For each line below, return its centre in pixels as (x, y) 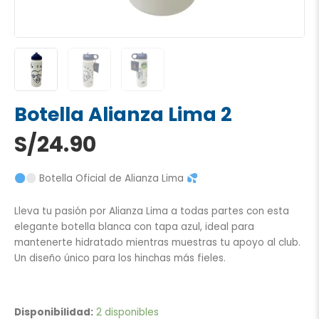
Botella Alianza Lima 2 (123, 114)
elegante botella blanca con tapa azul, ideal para (134, 227)
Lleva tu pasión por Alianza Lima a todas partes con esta (152, 211)
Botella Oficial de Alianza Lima (112, 179)
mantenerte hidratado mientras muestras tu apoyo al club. (157, 243)
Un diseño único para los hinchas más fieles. (120, 258)
